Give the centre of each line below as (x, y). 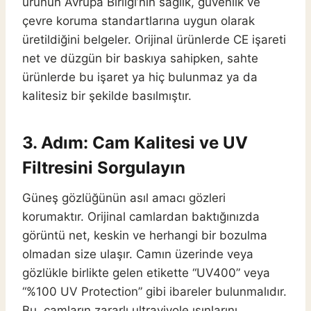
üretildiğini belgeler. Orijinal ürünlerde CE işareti (154, 40)
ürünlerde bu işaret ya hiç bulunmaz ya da (140, 77)
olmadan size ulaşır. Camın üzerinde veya (138, 254)
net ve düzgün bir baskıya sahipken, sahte (140, 59)
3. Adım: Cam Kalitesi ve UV (135, 143)
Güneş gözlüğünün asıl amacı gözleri (124, 198)
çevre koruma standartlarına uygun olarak (138, 21)
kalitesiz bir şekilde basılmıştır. (107, 96)
